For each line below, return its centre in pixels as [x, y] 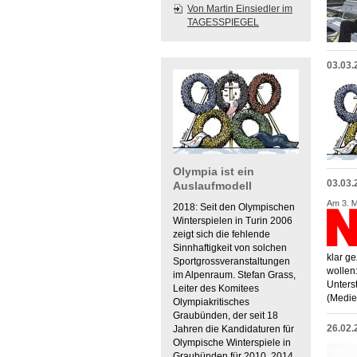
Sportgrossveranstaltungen [231, 261]
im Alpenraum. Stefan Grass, [234, 275]
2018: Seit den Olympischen [234, 207]
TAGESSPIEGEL [223, 22]
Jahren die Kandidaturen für [233, 329]
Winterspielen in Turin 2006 [233, 221]
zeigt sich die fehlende [222, 234]
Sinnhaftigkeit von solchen [230, 248]
